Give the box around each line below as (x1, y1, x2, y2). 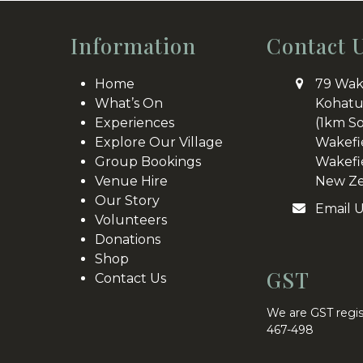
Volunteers (95, 212, 168, 228)
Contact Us (95, 271, 167, 287)
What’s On (95, 96, 164, 112)
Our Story (95, 193, 160, 209)
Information (70, 32, 197, 61)
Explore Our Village (95, 135, 224, 151)
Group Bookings (95, 154, 202, 170)
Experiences (95, 115, 175, 131)
